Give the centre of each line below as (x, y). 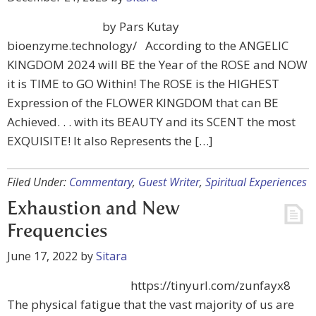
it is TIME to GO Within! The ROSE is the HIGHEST (143, 84)
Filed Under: (38, 182)
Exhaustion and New (93, 209)
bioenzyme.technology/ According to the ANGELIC (148, 45)
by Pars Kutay (141, 26)
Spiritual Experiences (256, 182)
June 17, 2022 (42, 256)
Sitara (111, 256)
